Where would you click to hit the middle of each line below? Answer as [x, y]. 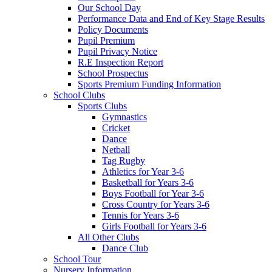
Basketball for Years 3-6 [148, 183]
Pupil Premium [106, 41]
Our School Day [109, 8]
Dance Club [125, 248]
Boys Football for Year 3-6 [153, 194]
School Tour [77, 259]
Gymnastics [124, 117]
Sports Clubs [102, 106]
